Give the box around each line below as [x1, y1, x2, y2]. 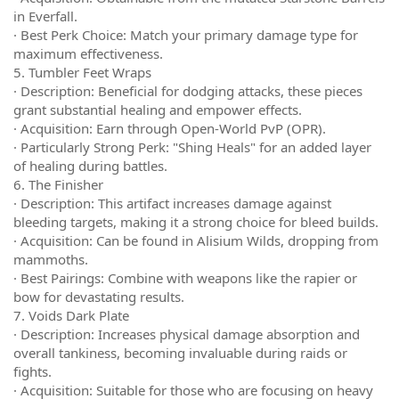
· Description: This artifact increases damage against [13, 194, 331, 212]
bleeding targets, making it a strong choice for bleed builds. [13, 213, 379, 231]
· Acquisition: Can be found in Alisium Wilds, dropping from [13, 232, 379, 249]
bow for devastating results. [13, 288, 184, 305]
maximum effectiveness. [13, 45, 163, 62]
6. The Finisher [13, 175, 103, 193]
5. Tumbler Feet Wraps [13, 63, 151, 81]
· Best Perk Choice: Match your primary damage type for [13, 26, 358, 44]
